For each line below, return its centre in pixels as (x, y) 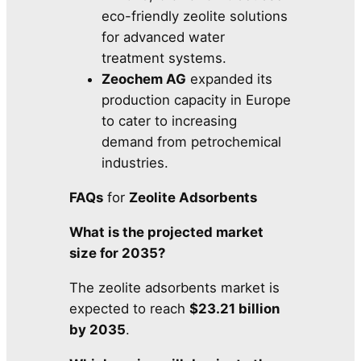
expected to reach (130, 308)
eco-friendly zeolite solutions (195, 17)
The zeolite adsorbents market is (175, 287)
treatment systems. (164, 58)
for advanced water (164, 37)
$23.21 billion (235, 308)
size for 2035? (118, 253)
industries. (135, 163)
